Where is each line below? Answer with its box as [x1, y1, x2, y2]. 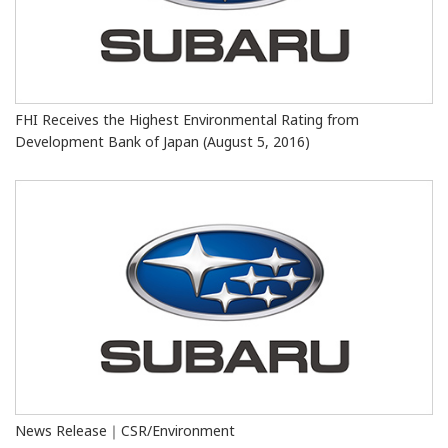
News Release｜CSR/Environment [15, 421, 235, 441]
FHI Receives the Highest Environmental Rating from [15, 109, 359, 129]
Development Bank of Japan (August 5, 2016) [15, 131, 310, 151]
